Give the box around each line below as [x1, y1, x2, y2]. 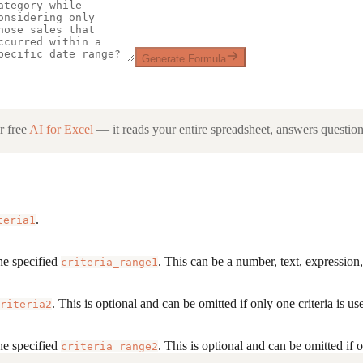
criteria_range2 [61, 340, 158, 352]
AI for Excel [29, 122, 93, 136]
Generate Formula [142, 52, 226, 65]
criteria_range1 [61, 255, 158, 268]
